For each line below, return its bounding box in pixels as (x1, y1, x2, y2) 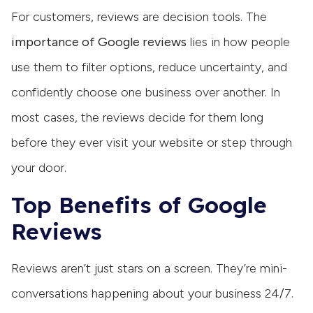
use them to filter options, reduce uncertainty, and (11, 59, 287, 75)
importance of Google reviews (11, 34, 187, 50)
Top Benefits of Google (11, 191, 267, 219)
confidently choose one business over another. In (11, 85, 280, 101)
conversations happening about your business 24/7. (11, 286, 293, 302)
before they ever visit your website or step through (11, 135, 292, 151)
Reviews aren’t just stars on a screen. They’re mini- (11, 261, 287, 277)
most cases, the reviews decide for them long (11, 110, 263, 126)
